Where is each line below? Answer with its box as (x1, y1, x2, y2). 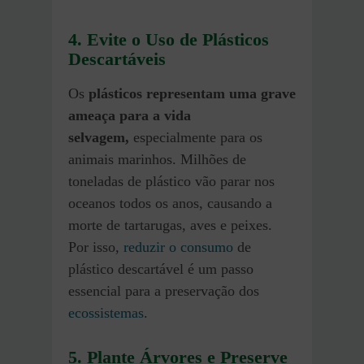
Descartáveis (68, 48, 166, 69)
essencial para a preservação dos (68, 282, 259, 299)
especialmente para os (129, 128, 262, 145)
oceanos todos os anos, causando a (68, 194, 272, 211)
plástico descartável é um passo (68, 260, 253, 277)
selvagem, (68, 128, 129, 145)
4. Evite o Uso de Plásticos (68, 28, 269, 50)
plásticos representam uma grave (89, 84, 296, 102)
